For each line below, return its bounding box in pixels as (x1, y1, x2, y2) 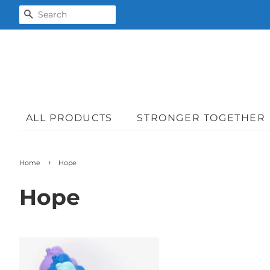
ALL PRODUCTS (25, 112, 113, 124)
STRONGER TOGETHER (137, 112, 266, 124)
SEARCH (34, 9, 81, 20)
